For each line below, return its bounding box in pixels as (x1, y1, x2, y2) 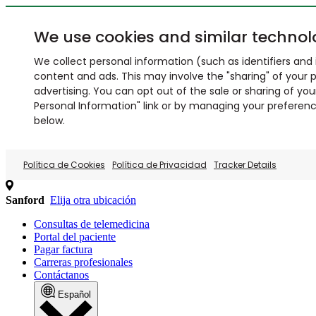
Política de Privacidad (112, 159, 207, 171)
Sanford (6, 194, 44, 206)
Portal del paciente (34, 231, 116, 243)
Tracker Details (214, 159, 276, 171)
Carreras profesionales (34, 256, 133, 268)
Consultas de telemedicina (34, 218, 150, 230)
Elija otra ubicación (50, 194, 136, 206)
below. (34, 114, 65, 128)
